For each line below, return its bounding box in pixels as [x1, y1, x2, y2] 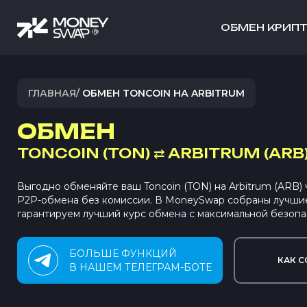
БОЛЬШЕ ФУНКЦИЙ [69, 247, 177, 260]
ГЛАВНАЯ [28, 87, 76, 99]
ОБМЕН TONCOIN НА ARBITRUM [82, 87, 245, 99]
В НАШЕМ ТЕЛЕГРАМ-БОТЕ [69, 261, 212, 273]
